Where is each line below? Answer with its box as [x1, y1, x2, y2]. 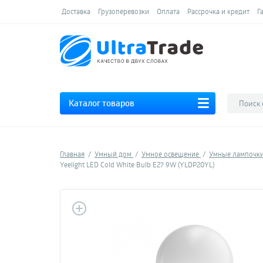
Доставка [62, 6, 90, 16]
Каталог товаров [69, 97, 134, 109]
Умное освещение [141, 149, 201, 159]
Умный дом [95, 149, 133, 159]
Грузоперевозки [98, 6, 149, 16]
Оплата [157, 6, 180, 16]
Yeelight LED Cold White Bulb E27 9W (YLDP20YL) [60, 160, 214, 169]
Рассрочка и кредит [187, 6, 249, 16]
